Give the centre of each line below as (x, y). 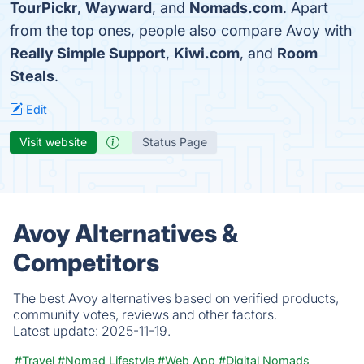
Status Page (175, 142)
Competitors (86, 262)
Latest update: (57, 331)
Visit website (53, 142)
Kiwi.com (207, 53)
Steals (32, 76)
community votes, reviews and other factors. (145, 314)
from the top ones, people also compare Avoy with (181, 30)
